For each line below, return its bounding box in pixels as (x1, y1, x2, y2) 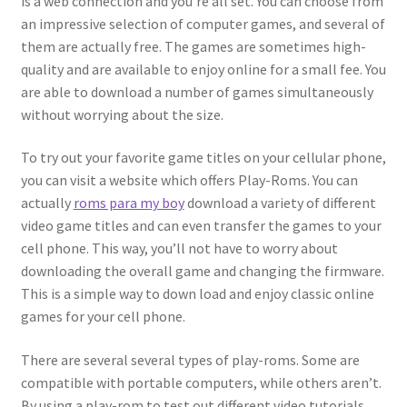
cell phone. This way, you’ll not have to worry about (20, 239, 338, 258)
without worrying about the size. (20, 104, 223, 124)
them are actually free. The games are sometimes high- (20, 36, 366, 55)
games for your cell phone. (20, 307, 185, 326)
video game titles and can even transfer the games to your (20, 216, 382, 235)
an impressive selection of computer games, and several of (20, 14, 385, 33)
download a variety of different (184, 194, 376, 213)
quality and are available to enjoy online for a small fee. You (20, 59, 386, 78)
